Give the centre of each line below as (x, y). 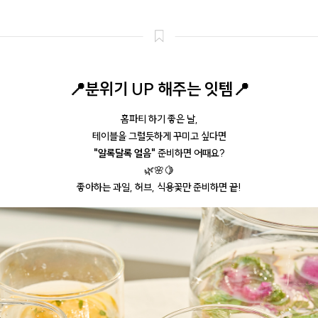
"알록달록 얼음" (124, 153)
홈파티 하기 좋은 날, (159, 119)
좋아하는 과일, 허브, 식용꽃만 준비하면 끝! (159, 187)
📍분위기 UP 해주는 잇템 (151, 89)
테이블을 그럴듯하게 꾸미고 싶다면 (159, 136)
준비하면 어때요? (190, 153)
